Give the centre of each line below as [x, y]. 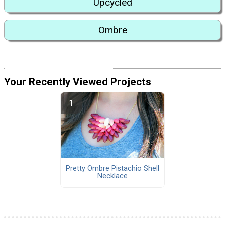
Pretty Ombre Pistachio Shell [112, 169]
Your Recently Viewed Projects [78, 82]
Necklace [112, 176]
